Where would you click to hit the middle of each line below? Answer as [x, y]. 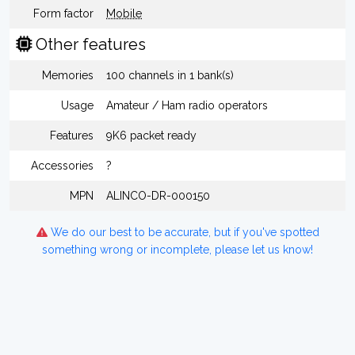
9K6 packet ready [151, 136]
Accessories [62, 166]
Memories [68, 75]
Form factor [63, 13]
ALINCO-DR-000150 [158, 196]
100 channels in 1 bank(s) [170, 75]
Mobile [124, 13]
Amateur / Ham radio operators [187, 105]
